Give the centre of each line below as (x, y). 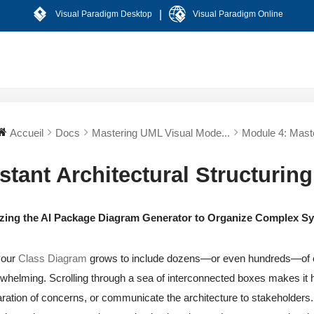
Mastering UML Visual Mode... (161, 132)
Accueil (27, 132)
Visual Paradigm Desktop (103, 14)
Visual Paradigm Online (238, 14)
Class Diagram (53, 258)
